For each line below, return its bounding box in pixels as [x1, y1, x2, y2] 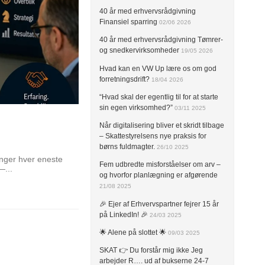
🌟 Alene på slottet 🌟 [99, 228, 167, 237]
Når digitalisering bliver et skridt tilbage [99, 121, 225, 130]
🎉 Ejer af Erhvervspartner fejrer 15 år [99, 199, 219, 208]
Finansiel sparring [99, 18, 158, 27]
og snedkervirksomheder [99, 46, 180, 55]
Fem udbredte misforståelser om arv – [99, 160, 221, 169]
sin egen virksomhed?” [99, 103, 173, 112]
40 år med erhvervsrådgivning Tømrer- [99, 35, 224, 44]
